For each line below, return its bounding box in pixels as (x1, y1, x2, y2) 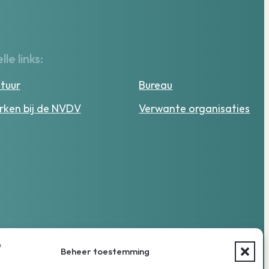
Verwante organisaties (139, 101, 250, 115)
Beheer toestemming (60, 245, 150, 257)
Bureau (139, 77, 173, 92)
